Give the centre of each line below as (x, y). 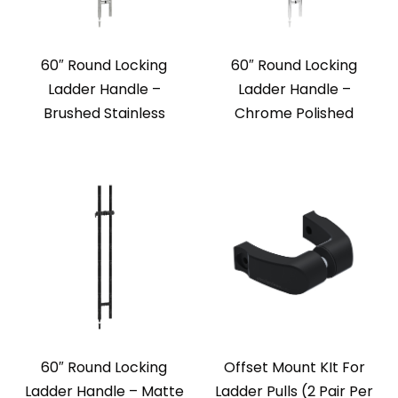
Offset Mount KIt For (294, 368)
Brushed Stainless (104, 114)
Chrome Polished (294, 114)
